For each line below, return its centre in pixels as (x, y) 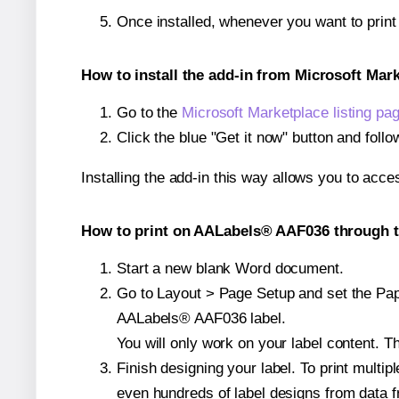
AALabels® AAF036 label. (201, 318)
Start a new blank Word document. (230, 268)
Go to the (150, 113)
